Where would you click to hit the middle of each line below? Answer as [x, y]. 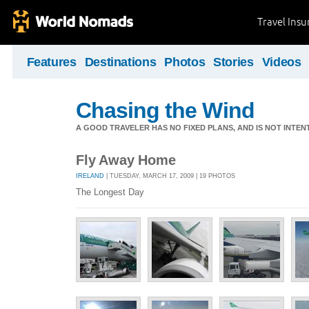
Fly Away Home [126, 160]
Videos [281, 62]
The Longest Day [110, 192]
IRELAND [90, 176]
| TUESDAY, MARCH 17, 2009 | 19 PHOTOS [170, 176]
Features [51, 62]
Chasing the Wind [165, 110]
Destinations [120, 62]
